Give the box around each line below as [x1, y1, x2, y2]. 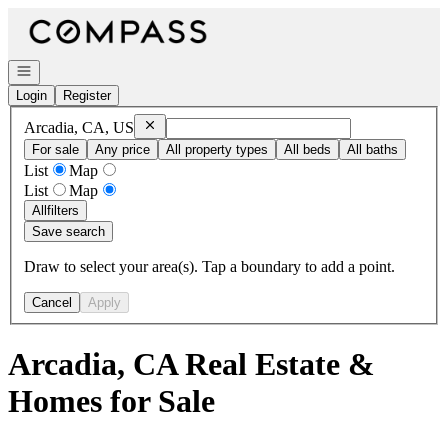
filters [47, 202, 79, 218]
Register [63, 88, 111, 103]
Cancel [32, 294, 72, 310]
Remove [141, 115, 193, 131]
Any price [95, 141, 150, 157]
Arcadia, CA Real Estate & [8, 346, 375, 383]
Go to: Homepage [7, 7, 120, 24]
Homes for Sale [8, 383, 215, 420]
